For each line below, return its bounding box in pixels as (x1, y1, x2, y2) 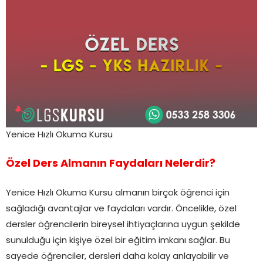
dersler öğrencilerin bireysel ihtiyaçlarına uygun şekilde (6, 221, 240, 230)
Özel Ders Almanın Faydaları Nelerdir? (6, 159, 215, 170)
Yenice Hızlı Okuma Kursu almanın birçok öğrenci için (6, 189, 230, 198)
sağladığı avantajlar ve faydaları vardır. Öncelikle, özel (6, 205, 237, 214)
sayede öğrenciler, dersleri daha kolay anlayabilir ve (6, 252, 229, 262)
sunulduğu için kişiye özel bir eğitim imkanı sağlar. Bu (6, 237, 230, 246)
